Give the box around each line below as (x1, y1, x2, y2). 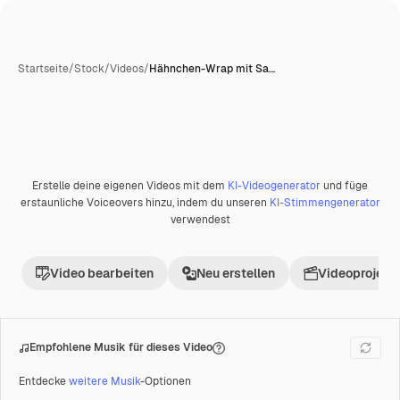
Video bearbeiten (50, 265, 154, 281)
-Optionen (140, 374, 191, 388)
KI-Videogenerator (228, 179, 321, 193)
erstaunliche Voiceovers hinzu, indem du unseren (20, 196, 270, 210)
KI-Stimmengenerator (269, 196, 380, 210)
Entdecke (19, 374, 69, 388)
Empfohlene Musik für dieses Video (29, 340, 212, 354)
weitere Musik (69, 374, 140, 388)
